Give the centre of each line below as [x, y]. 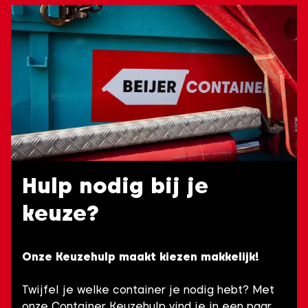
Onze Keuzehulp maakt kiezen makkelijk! [141, 256]
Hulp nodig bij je [115, 185]
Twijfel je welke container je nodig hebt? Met [148, 289]
